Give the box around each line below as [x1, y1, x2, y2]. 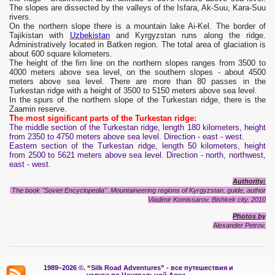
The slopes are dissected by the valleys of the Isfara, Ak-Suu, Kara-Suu [9, 3, 266, 13]
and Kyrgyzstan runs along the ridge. [109, 31, 266, 41]
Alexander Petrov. [213, 222, 266, 230]
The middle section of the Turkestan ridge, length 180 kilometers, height [9, 123, 266, 133]
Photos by [233, 212, 266, 220]
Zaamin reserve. [9, 104, 67, 114]
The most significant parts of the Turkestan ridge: [9, 114, 196, 123]
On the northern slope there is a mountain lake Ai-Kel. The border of [9, 21, 266, 31]
